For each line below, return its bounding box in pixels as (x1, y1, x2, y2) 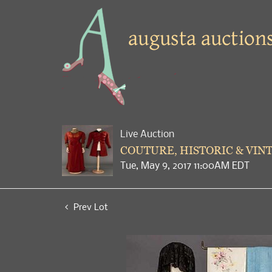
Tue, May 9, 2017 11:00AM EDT (120, 158, 250, 172)
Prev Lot (71, 200, 108, 212)
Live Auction (120, 127, 174, 140)
